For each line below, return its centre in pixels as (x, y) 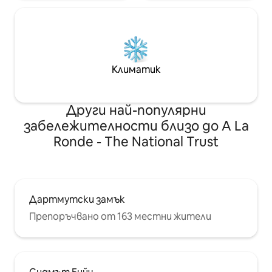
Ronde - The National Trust (136, 142)
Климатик (136, 70)
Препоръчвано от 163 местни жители (120, 217)
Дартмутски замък (77, 200)
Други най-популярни (136, 110)
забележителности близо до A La (136, 126)
